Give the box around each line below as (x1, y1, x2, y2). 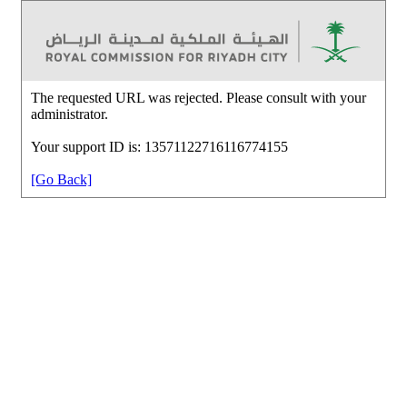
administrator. (31, 105, 108, 122)
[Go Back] (31, 171, 92, 187)
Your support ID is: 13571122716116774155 (31, 138, 288, 154)
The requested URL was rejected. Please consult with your (31, 89, 366, 105)
